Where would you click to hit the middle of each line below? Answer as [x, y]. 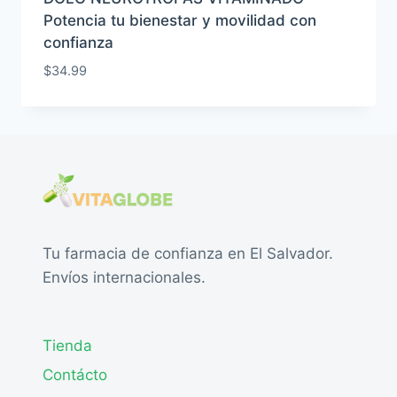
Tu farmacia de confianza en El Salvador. [188, 253]
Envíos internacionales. [124, 277]
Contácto [75, 375]
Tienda [67, 346]
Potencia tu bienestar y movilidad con [179, 20]
